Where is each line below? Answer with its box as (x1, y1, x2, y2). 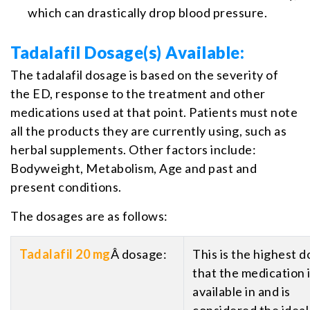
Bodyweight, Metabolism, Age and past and (10, 160, 257, 176)
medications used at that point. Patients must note (10, 104, 298, 120)
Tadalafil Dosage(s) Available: (10, 42, 244, 62)
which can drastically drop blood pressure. (28, 4, 267, 20)
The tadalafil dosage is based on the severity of (10, 66, 278, 82)
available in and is (192, 283, 291, 299)
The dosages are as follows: (10, 208, 168, 224)
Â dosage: (110, 246, 167, 262)
